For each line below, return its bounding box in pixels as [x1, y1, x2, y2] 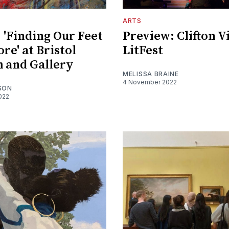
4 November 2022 [123, 78, 177, 86]
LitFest [123, 43, 163, 59]
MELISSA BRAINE [123, 70, 179, 78]
